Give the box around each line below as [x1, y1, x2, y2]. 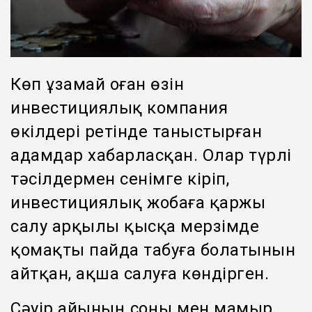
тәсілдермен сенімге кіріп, [10, 169, 229, 189]
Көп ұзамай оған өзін [10, 74, 184, 94]
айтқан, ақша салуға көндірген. [10, 263, 269, 283]
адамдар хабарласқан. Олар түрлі [10, 145, 292, 165]
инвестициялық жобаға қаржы [10, 192, 265, 212]
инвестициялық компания [10, 97, 228, 118]
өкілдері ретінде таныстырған [10, 121, 262, 141]
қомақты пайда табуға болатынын [10, 240, 295, 260]
